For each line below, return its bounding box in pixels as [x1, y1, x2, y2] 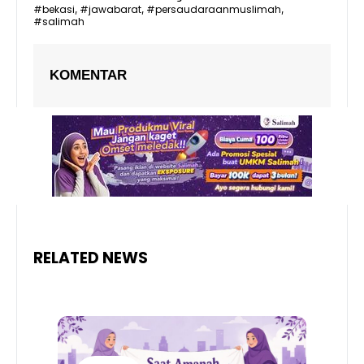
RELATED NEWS [33, 247, 148, 270]
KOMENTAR [50, 67, 127, 84]
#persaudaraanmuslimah [146, 2, 281, 17]
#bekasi [33, 2, 75, 17]
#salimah [33, 15, 84, 29]
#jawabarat [80, 2, 141, 17]
